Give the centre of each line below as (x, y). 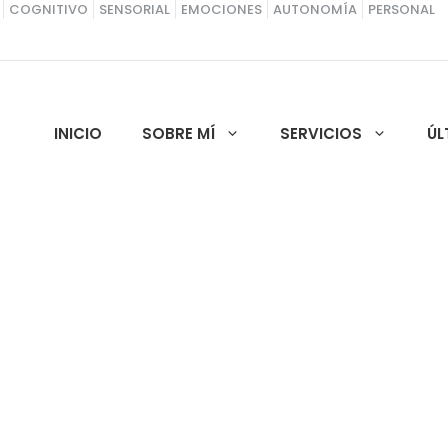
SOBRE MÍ (178, 134)
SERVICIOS (321, 134)
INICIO (78, 134)
